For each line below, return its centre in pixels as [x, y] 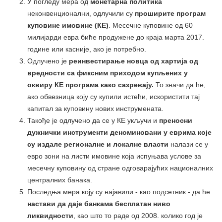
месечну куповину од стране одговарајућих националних [120, 168]
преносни [175, 120]
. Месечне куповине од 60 [151, 25]
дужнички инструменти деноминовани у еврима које [119, 132]
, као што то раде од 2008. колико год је [138, 215]
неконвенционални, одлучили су [80, 13]
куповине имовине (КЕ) [68, 25]
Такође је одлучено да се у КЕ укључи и [92, 120]
